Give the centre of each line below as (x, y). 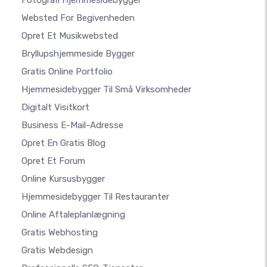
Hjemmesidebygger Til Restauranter (95, 196)
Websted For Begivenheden (78, 18)
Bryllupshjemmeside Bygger (78, 53)
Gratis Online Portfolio (67, 71)
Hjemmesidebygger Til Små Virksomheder (106, 89)
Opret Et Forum (53, 161)
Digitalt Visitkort (55, 107)
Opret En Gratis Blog (63, 143)
